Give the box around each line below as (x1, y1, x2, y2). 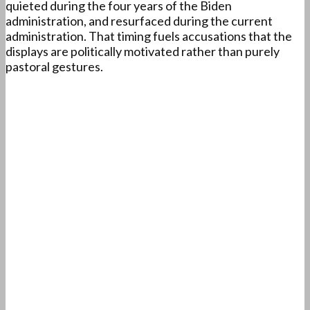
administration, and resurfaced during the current (6, 13, 273, 29)
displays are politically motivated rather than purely (6, 44, 280, 60)
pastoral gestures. (6, 59, 103, 75)
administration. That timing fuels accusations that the (6, 28, 292, 44)
